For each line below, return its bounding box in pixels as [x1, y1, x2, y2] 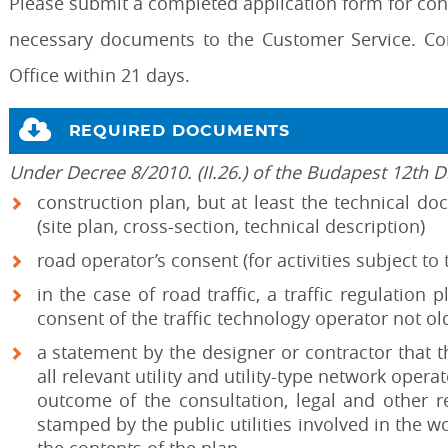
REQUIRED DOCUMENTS [68, 123, 290, 139]
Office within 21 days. [8, 63, 190, 87]
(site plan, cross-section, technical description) [36, 214, 425, 238]
